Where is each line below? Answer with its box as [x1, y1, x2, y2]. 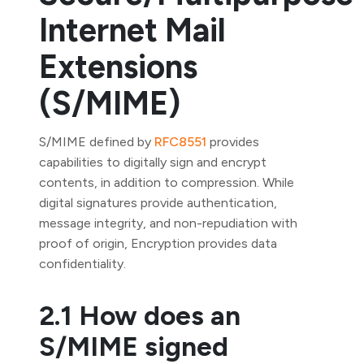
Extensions [39, 47, 197, 86]
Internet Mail [39, 11, 226, 50]
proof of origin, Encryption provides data [39, 236, 277, 251]
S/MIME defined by [39, 134, 154, 149]
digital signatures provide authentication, [39, 195, 277, 210]
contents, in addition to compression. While [39, 175, 294, 190]
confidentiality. [39, 256, 126, 271]
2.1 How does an [39, 299, 240, 331]
